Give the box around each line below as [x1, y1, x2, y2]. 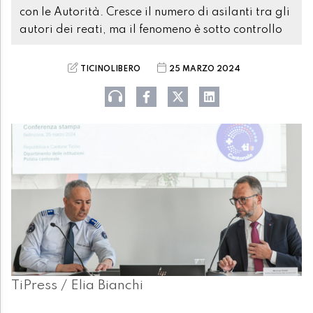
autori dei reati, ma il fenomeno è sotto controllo [20, 24, 282, 36]
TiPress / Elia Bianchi [11, 279, 143, 293]
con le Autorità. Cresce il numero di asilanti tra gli [20, 6, 290, 18]
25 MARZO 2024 [168, 64, 240, 73]
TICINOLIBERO [80, 64, 140, 73]
